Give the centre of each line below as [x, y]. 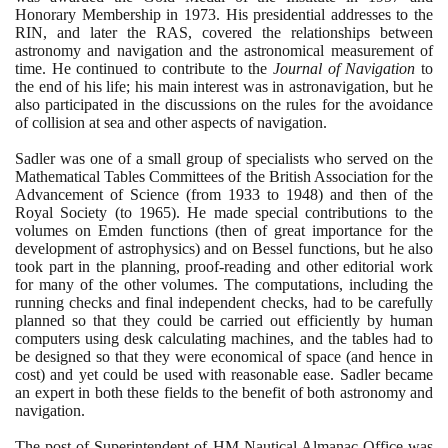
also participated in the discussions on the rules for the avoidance [224, 104]
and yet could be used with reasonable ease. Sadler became [239, 374]
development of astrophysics [105, 248]
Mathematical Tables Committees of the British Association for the [224, 176]
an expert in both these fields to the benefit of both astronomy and [224, 392]
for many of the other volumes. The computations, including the [224, 284]
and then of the [378, 194]
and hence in [392, 356]
